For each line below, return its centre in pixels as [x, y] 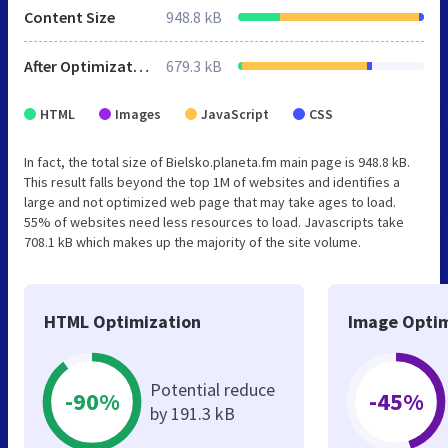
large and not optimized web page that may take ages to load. [210, 201]
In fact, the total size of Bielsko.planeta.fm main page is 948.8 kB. [217, 161]
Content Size [69, 16]
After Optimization [141, 65]
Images [138, 113]
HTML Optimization [122, 321]
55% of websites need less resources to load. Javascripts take [214, 221]
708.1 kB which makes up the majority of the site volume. [192, 241]
